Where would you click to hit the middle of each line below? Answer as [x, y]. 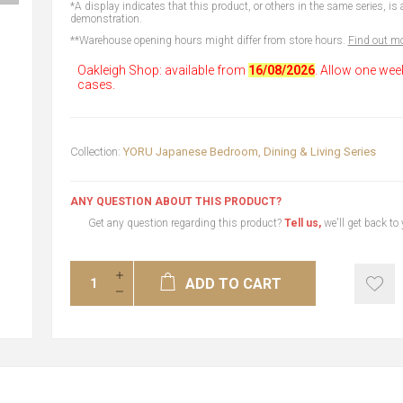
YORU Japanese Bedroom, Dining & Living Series [249, 152]
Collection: [95, 152]
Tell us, [302, 223]
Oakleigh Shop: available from [162, 70]
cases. [96, 85]
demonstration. [106, 19]
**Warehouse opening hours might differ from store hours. [209, 40]
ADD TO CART [234, 284]
